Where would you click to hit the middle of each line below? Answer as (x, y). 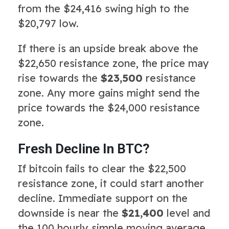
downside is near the (70, 213)
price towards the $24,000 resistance (109, 107)
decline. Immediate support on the (103, 198)
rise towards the (59, 78)
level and (187, 213)
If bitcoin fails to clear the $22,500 (102, 168)
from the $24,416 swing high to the (104, 8)
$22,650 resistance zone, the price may (113, 63)
